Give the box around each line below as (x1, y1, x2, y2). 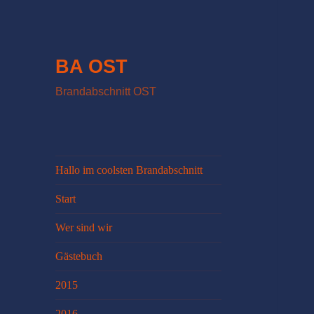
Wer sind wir (55, 221, 113, 234)
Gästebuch (55, 250, 103, 263)
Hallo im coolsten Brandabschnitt (55, 164, 203, 177)
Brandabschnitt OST (55, 86, 157, 98)
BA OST (55, 56, 128, 78)
